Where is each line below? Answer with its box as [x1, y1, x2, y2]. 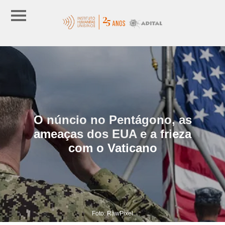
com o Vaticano [68, 141, 157, 155]
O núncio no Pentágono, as [33, 113, 192, 127]
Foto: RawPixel [92, 209, 133, 217]
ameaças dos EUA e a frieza [34, 127, 191, 141]
